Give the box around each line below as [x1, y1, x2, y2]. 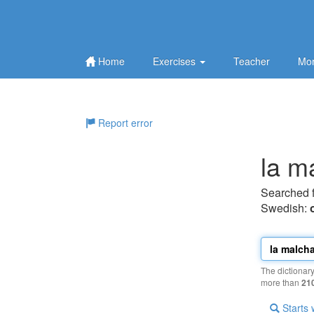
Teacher [233, 54, 270, 68]
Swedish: [261, 200, 310, 216]
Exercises [153, 54, 198, 68]
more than [261, 276, 301, 288]
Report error [95, 116, 153, 130]
